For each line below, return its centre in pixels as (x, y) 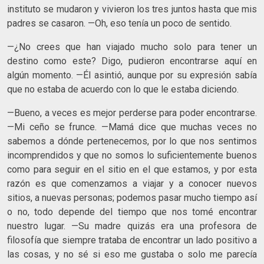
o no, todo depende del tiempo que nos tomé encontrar (132, 212)
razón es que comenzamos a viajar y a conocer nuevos (132, 183)
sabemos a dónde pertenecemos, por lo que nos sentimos (132, 141)
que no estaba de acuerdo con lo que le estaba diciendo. (123, 89)
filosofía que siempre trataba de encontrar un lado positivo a (132, 240)
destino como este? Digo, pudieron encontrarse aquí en (132, 61)
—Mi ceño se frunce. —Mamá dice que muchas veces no (132, 127)
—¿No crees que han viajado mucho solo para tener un (132, 47)
